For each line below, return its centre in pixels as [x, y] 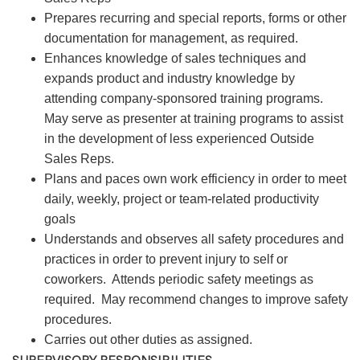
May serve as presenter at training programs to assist [194, 119]
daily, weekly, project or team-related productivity [182, 199]
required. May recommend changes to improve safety [196, 299]
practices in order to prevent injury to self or [166, 259]
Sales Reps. [79, 159]
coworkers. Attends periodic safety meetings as [179, 279]
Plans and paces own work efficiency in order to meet [195, 179]
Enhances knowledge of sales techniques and [175, 58]
